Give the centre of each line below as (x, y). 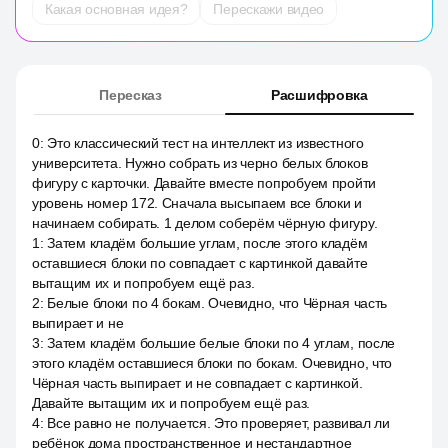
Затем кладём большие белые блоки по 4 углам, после (221, 343)
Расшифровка (319, 95)
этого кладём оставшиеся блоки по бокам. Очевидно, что (212, 363)
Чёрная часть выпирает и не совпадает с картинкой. (197, 383)
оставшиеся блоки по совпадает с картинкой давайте (200, 263)
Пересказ (130, 95)
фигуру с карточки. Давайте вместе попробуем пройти (204, 183)
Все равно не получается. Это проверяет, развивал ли (218, 423)
